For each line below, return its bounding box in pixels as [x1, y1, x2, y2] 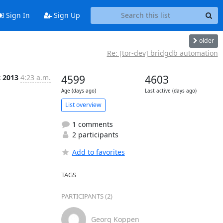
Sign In [3, 10, 30, 20]
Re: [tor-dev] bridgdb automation [107, 48, 218, 58]
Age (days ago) [61, 87, 96, 94]
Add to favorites [72, 147, 125, 157]
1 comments [70, 119, 113, 129]
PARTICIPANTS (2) [61, 191, 112, 201]
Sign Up [51, 10, 80, 20]
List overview [65, 101, 102, 109]
